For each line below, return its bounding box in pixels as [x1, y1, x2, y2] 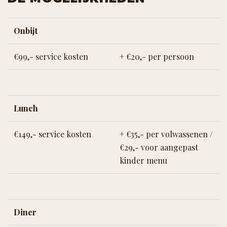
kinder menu [120, 155, 167, 166]
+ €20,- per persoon [120, 51, 194, 62]
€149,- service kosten [14, 129, 91, 140]
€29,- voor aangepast [120, 142, 198, 153]
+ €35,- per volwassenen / [120, 129, 213, 140]
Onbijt [14, 25, 37, 36]
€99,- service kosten [14, 51, 88, 62]
